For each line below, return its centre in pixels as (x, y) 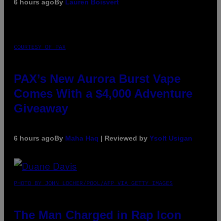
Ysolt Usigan (171, 138)
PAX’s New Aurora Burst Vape (97, 79)
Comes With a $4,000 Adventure (103, 94)
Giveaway (41, 109)
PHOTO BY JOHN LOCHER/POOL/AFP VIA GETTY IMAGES (93, 183)
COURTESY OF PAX (40, 47)
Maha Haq (82, 138)
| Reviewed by (124, 138)
